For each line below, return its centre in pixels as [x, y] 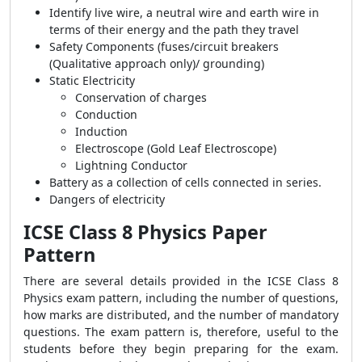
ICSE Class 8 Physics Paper [145, 232]
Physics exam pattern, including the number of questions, [181, 298]
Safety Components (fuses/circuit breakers [164, 46]
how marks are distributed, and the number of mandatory [181, 315]
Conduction [106, 114]
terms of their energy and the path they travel [174, 29]
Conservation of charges [141, 97]
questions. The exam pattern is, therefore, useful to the [181, 332]
